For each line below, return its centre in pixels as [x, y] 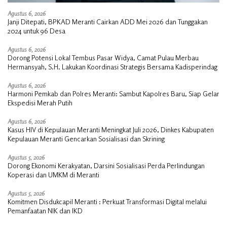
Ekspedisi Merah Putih [40, 102]
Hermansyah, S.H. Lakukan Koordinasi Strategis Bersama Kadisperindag [112, 66]
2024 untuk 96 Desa [36, 30]
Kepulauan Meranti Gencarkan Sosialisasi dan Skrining [86, 138]
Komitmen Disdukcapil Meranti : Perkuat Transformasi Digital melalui [107, 201]
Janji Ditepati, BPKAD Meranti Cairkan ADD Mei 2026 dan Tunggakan [108, 21]
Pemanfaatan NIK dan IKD [45, 210]
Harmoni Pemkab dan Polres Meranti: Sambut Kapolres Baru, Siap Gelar [113, 93]
